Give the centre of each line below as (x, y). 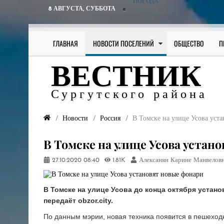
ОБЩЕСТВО (189, 43)
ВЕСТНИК (126, 78)
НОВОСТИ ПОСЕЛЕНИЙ (123, 43)
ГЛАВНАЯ (65, 43)
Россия (110, 118)
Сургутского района (129, 95)
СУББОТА (101, 9)
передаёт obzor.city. (78, 200)
